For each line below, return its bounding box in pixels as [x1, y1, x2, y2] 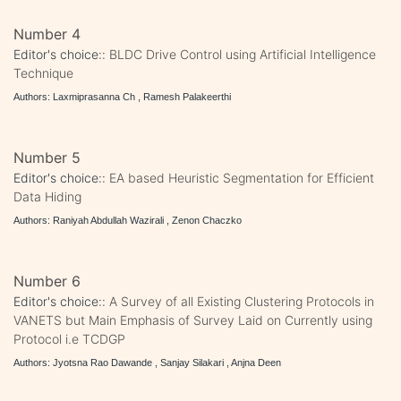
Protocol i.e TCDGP [13, 330, 125, 346]
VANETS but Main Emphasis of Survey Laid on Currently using [13, 311, 372, 328]
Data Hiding [13, 188, 81, 204]
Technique [13, 64, 73, 81]
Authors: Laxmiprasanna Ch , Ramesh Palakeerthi [13, 90, 231, 102]
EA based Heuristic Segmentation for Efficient [109, 169, 374, 185]
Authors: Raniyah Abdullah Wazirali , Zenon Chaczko [13, 214, 242, 226]
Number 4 [13, 24, 81, 43]
